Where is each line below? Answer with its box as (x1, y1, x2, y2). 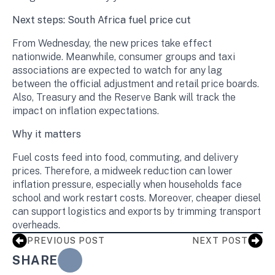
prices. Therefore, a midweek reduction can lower (12, 165, 233, 177)
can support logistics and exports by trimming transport (12, 206, 261, 217)
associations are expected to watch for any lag (12, 64, 222, 76)
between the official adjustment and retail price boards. (12, 78, 259, 90)
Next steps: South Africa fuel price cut (12, 14, 191, 26)
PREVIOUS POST (27, 235, 105, 246)
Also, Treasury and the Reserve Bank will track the (12, 91, 236, 103)
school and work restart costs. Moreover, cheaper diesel (12, 192, 261, 204)
